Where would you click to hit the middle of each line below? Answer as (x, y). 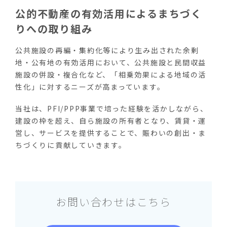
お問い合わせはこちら (113, 202)
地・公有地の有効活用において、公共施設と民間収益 (111, 62)
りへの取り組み (54, 28)
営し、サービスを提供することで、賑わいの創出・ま (111, 133)
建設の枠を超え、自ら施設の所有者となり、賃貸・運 (111, 121)
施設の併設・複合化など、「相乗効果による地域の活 (111, 74)
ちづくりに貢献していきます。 (71, 145)
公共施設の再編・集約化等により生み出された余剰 (107, 50)
